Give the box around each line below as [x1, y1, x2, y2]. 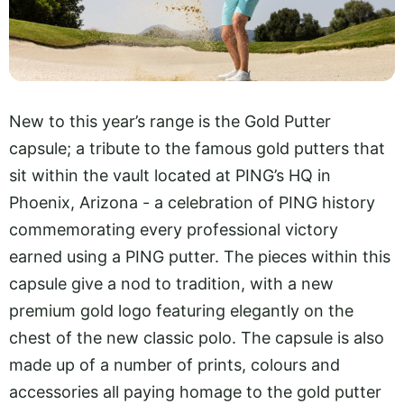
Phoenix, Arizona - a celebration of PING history [9, 193, 375, 212]
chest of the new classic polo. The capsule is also [9, 328, 384, 347]
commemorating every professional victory [9, 220, 338, 239]
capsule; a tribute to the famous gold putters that [9, 139, 385, 158]
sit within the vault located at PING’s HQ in [9, 166, 331, 185]
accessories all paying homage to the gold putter [9, 382, 381, 401]
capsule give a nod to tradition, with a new [9, 274, 334, 293]
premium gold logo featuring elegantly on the [9, 301, 353, 320]
